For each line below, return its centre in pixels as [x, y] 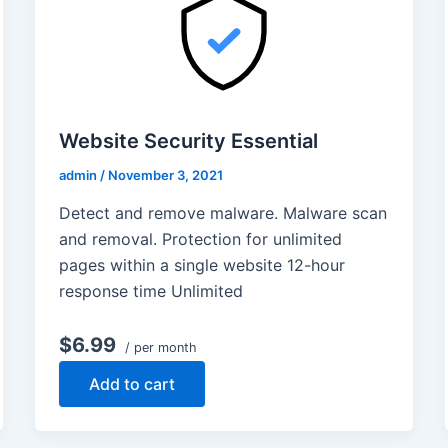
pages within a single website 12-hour [201, 264]
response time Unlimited [150, 290]
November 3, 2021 [165, 175]
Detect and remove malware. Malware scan [222, 212]
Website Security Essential [188, 141]
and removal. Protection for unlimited [200, 238]
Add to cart [131, 383]
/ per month [158, 347]
